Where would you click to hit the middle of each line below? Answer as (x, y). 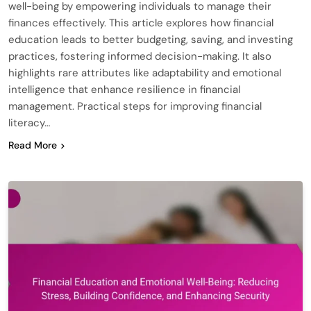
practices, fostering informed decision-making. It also (140, 56)
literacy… (29, 123)
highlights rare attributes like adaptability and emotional (145, 73)
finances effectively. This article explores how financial (141, 23)
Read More (33, 145)
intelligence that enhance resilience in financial (124, 89)
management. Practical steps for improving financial (135, 106)
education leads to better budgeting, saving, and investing (151, 39)
